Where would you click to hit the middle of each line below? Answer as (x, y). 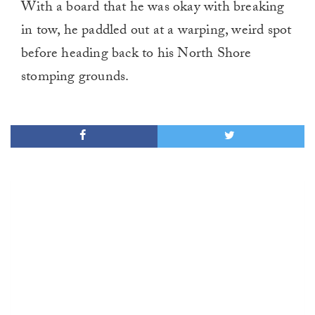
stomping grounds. (75, 78)
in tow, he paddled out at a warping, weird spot (156, 32)
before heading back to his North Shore (136, 55)
